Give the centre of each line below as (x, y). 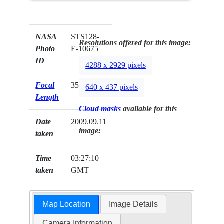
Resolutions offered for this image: (135, 42)
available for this (149, 108)
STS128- (85, 36)
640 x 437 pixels (112, 87)
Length (47, 97)
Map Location (66, 204)
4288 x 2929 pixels (116, 65)
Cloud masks (100, 108)
